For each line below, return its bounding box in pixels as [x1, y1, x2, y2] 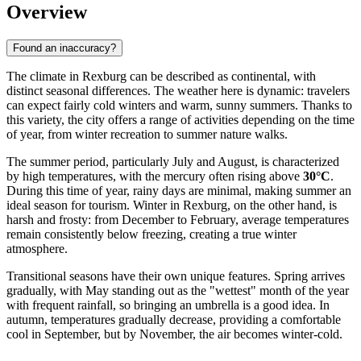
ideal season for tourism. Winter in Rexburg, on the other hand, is [6, 197, 337, 212]
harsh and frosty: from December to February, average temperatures [6, 212, 349, 226]
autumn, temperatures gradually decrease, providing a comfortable [6, 312, 341, 326]
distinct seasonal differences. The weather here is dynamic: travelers [6, 83, 350, 98]
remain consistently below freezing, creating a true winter [6, 226, 297, 241]
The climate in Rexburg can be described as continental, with [6, 68, 316, 83]
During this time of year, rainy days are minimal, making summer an [6, 183, 351, 197]
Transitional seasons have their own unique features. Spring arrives [6, 268, 345, 283]
